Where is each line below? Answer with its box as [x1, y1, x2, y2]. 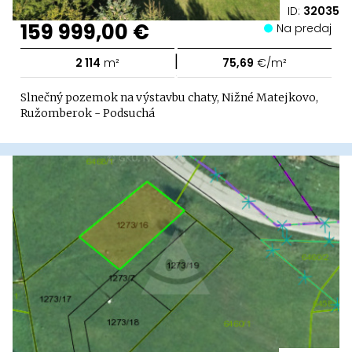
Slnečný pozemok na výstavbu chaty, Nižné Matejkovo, [20, 90, 318, 105]
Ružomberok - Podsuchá [20, 106, 155, 121]
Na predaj [284, 20, 332, 37]
